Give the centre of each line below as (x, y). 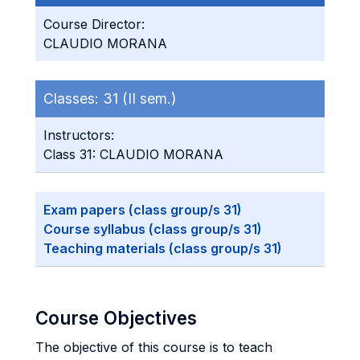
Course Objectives (116, 318)
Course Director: (94, 24)
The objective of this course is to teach (154, 347)
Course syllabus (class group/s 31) (153, 229)
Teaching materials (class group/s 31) (163, 248)
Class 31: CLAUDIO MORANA (133, 154)
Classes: (73, 98)
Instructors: (79, 135)
